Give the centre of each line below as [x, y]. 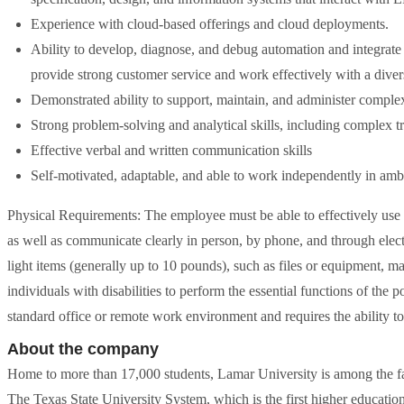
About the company [83, 349]
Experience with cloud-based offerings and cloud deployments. [210, 24]
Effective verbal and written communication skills [171, 150]
